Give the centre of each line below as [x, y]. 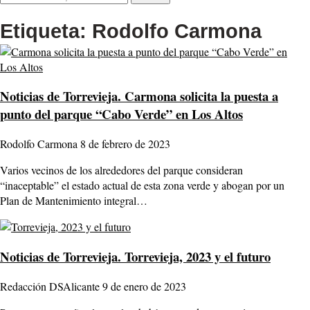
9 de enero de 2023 [144, 286]
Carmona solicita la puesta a [200, 96]
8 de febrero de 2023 [125, 144]
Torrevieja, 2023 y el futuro [196, 256]
